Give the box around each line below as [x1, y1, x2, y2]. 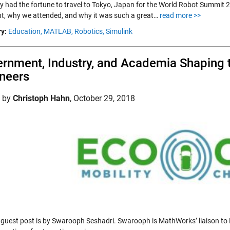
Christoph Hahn [13, 93, 70, 103]
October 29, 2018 [73, 93, 135, 103]
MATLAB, [44, 27, 73, 35]
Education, [8, 27, 42, 35]
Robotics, [74, 27, 104, 35]
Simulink [106, 27, 132, 35]
